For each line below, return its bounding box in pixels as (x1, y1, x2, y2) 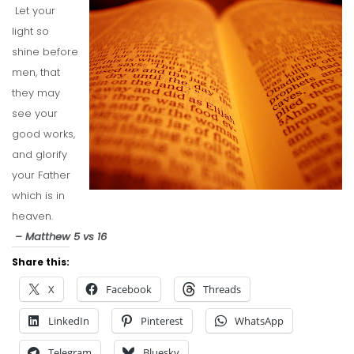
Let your (12, 3, 55, 18)
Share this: (12, 255, 70, 269)
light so (12, 24, 49, 39)
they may (12, 85, 60, 100)
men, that (12, 65, 60, 80)
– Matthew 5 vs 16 (12, 229, 107, 244)
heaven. (12, 209, 53, 224)
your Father (12, 168, 70, 183)
